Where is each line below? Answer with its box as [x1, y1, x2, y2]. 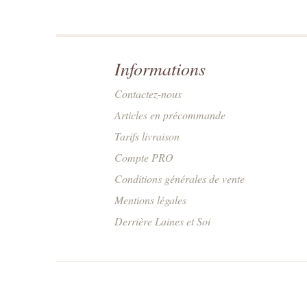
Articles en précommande [114, 108, 225, 122]
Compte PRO [114, 150, 173, 164]
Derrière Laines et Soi [114, 214, 210, 228]
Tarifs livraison [114, 129, 180, 143]
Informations [114, 56, 206, 80]
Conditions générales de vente [114, 171, 245, 186]
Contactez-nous [114, 86, 182, 101]
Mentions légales [114, 193, 186, 207]
